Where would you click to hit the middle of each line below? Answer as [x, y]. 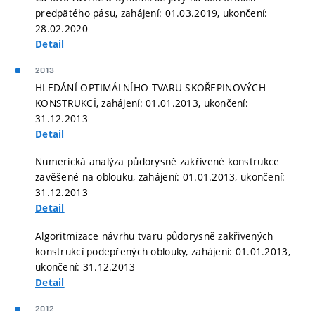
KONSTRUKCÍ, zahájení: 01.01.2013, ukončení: [142, 103]
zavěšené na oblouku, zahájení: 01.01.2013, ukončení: [160, 177]
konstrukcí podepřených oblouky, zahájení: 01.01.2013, [163, 251]
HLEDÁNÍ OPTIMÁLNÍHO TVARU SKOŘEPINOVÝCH [150, 87]
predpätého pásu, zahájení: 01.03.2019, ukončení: [152, 13]
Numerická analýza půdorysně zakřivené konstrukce [157, 162]
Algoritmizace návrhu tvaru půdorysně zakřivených [154, 236]
